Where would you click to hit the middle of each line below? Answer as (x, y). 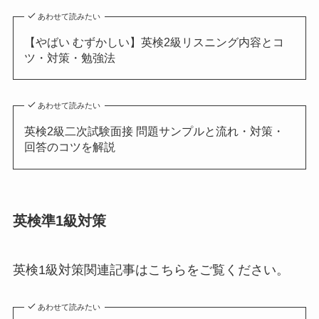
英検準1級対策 (59, 220)
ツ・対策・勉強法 (69, 58)
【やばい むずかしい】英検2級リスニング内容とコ (154, 42)
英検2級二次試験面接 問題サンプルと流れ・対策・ (154, 131)
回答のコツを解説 (69, 147)
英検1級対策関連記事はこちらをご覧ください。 (151, 270)
